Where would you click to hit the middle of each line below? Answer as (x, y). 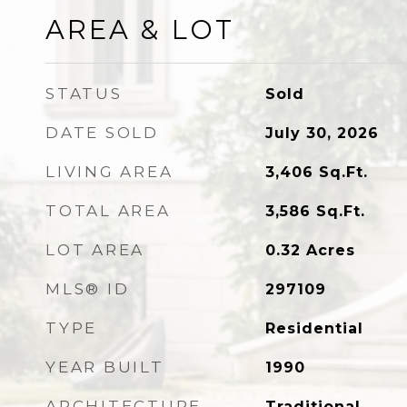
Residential (314, 328)
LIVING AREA (109, 172)
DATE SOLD (102, 133)
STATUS (84, 94)
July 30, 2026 (322, 133)
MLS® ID (88, 289)
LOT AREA (95, 250)
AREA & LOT (140, 30)
